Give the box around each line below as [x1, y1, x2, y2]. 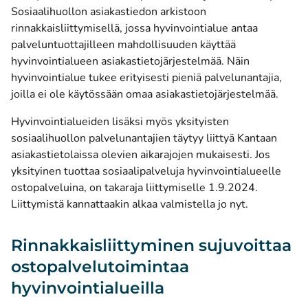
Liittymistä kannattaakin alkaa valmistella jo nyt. [11, 197, 248, 212]
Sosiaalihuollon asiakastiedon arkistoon [11, 4, 206, 19]
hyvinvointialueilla [11, 278, 164, 298]
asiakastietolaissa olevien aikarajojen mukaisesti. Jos [11, 147, 270, 162]
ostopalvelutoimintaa [11, 256, 189, 276]
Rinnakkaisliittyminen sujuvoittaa [11, 235, 291, 255]
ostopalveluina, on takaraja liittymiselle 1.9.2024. [11, 180, 258, 195]
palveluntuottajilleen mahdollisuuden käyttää [11, 37, 236, 52]
